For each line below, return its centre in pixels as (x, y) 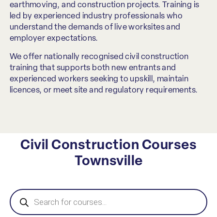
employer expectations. (54, 39)
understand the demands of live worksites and (95, 28)
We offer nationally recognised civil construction (99, 57)
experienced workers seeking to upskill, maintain (99, 79)
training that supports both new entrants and (93, 68)
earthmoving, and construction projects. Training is (105, 5)
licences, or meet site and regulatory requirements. (104, 90)
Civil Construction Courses (108, 146)
